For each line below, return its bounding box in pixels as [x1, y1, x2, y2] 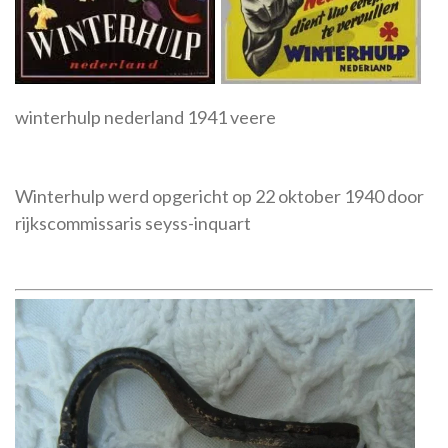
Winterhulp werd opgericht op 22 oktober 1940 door [15, 185, 424, 208]
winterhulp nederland [15, 106, 187, 129]
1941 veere [187, 106, 276, 129]
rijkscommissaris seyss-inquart [15, 212, 251, 235]
